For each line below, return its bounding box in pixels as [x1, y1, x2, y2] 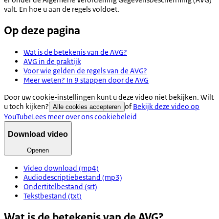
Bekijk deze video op [133, 101, 199, 111]
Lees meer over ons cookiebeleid [32, 111, 137, 121]
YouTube [4, 111, 32, 121]
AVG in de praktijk [23, 56, 81, 66]
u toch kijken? [4, 101, 49, 111]
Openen [27, 146, 49, 154]
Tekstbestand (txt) [23, 191, 82, 200]
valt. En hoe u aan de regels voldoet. [4, 4, 119, 14]
